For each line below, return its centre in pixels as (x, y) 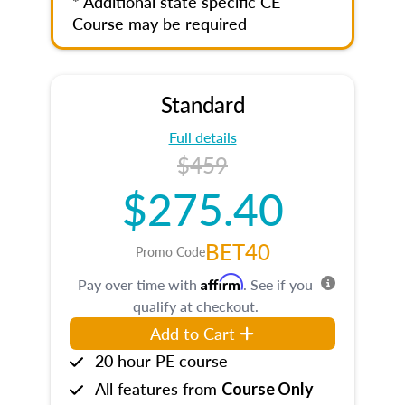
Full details (202, 137)
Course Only (268, 389)
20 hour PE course (161, 360)
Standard (202, 104)
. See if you (278, 284)
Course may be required (160, 23)
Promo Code (170, 251)
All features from (158, 388)
